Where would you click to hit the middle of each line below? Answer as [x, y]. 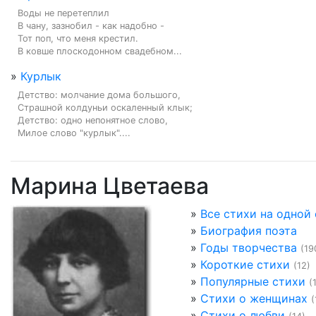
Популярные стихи [253, 281]
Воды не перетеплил [63, 13]
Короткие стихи [245, 265]
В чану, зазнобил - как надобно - [91, 26]
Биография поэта [249, 231]
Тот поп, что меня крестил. [78, 38]
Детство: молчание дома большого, [99, 95]
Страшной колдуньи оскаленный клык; [105, 108]
